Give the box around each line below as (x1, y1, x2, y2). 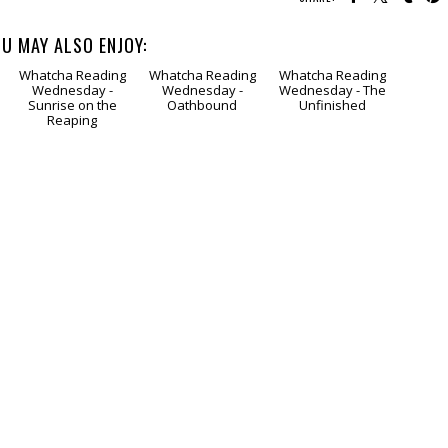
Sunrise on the (27, 171, 117, 190)
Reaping (47, 186, 98, 205)
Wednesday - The (278, 156, 386, 175)
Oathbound (167, 171, 238, 190)
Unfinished (298, 171, 366, 190)
